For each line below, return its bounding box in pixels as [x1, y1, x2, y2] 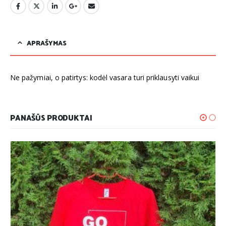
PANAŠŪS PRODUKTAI [10, 110, 92, 125]
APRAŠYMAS [27, 37, 67, 49]
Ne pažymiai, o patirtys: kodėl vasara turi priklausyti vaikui [10, 73, 200, 83]
